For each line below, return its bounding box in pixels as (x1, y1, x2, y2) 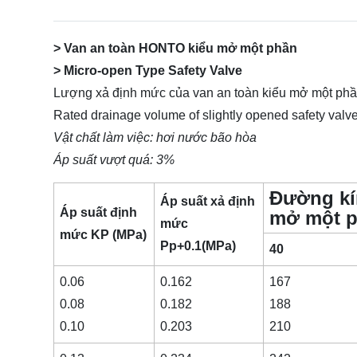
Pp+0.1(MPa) (159, 239, 236, 253)
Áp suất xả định (159, 194, 255, 209)
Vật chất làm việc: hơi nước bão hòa (53, 131, 257, 144)
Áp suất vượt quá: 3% (53, 153, 175, 167)
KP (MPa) (87, 228, 147, 242)
